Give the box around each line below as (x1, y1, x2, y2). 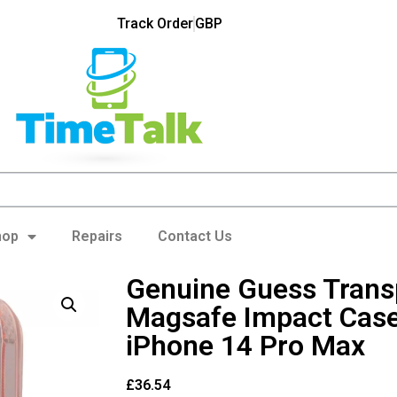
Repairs (71, 227, 122, 245)
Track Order (117, 15, 193, 32)
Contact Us (157, 227, 232, 245)
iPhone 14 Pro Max (126, 328, 365, 362)
